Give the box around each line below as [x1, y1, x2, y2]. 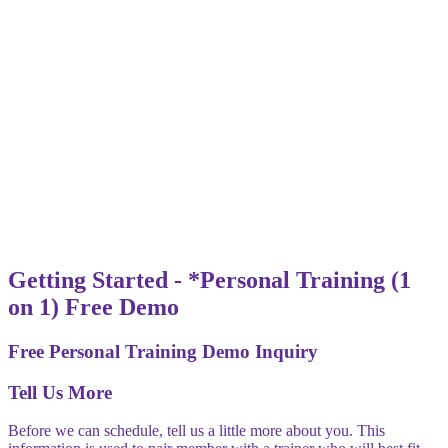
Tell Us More [8, 381, 112, 403]
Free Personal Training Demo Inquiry [8, 340, 318, 362]
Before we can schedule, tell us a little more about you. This [8, 422, 385, 440]
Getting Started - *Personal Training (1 [8, 266, 411, 293]
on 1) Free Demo [8, 293, 179, 320]
